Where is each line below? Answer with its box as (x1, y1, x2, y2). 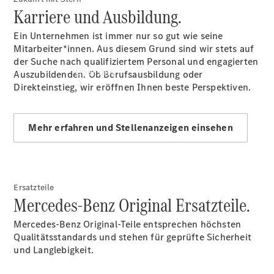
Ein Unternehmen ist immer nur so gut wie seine (13, 29, 223, 42)
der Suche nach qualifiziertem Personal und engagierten (13, 55, 259, 68)
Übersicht (75, 164, 117, 177)
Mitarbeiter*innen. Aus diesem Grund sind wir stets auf (13, 42, 254, 55)
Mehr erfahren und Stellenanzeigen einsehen (28, 121, 233, 134)
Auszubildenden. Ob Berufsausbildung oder (13, 68, 203, 81)
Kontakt (75, 177, 109, 190)
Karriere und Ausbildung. (13, 4, 182, 30)
